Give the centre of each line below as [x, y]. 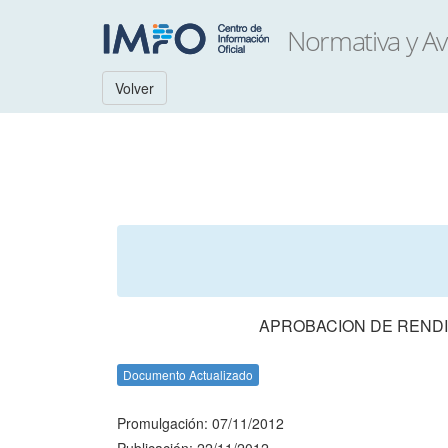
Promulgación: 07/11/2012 [200, 423]
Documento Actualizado [188, 374]
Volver [134, 88]
